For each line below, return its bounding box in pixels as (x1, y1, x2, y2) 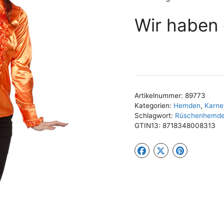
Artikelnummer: (134, 91, 185, 100)
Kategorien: (134, 101, 173, 110)
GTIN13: (134, 121, 162, 130)
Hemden (173, 101, 200, 110)
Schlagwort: (134, 111, 175, 120)
